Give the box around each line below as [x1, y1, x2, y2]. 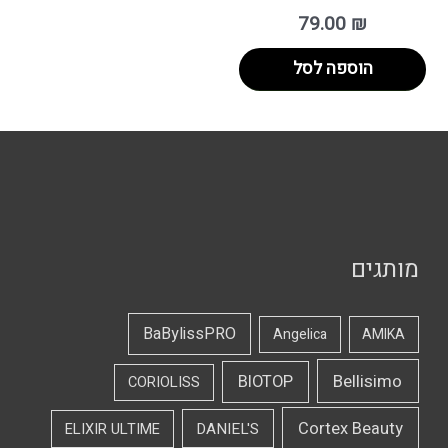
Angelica [273, 324, 328, 346]
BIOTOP [238, 369, 294, 394]
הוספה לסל [292, 55, 373, 81]
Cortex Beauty [297, 416, 403, 441]
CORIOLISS [128, 371, 201, 393]
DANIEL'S [196, 417, 260, 440]
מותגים [350, 251, 419, 287]
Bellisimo [333, 368, 403, 394]
